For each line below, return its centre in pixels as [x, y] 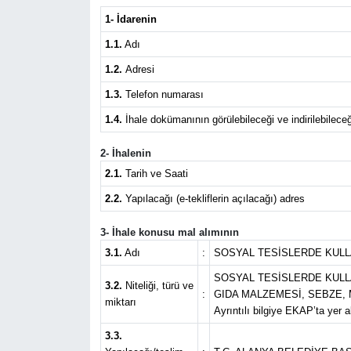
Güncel [65, 28]
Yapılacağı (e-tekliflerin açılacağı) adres [215, 199]
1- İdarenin [130, 19]
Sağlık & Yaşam [91, 188]
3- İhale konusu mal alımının [169, 232]
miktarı [120, 302]
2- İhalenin [125, 153]
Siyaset [66, 228]
